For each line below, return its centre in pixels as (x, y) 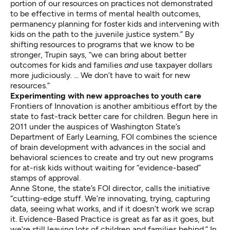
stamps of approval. (45, 178)
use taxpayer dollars (175, 65)
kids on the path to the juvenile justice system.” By (102, 34)
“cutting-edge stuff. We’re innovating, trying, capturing (110, 199)
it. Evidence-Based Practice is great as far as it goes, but (112, 219)
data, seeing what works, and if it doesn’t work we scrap (112, 209)
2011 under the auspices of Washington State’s (95, 127)
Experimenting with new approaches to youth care (106, 96)
